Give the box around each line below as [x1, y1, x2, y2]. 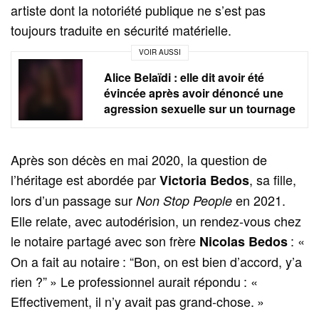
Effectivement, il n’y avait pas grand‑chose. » [11, 291, 265, 310]
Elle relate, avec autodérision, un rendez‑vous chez [11, 211, 302, 230]
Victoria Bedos [159, 170, 250, 189]
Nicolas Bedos [199, 231, 288, 251]
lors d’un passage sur [11, 190, 137, 209]
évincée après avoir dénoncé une [104, 84, 283, 101]
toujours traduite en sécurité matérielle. [11, 20, 232, 39]
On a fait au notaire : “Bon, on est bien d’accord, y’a [11, 251, 303, 271]
